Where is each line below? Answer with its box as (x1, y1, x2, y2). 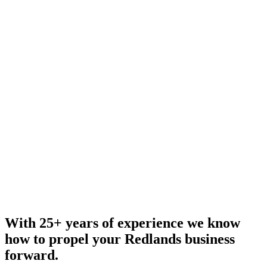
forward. (5, 247, 58, 263)
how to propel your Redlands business (5, 231, 235, 247)
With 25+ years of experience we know (5, 215, 240, 231)
